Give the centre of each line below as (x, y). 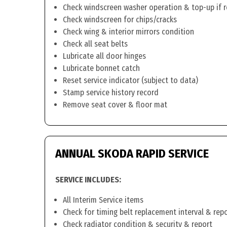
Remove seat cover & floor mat (115, 105)
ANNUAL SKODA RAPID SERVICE (132, 154)
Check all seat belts (95, 44)
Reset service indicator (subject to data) (130, 80)
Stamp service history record (111, 92)
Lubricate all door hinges (104, 56)
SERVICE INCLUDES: (88, 180)
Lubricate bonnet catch (101, 68)
